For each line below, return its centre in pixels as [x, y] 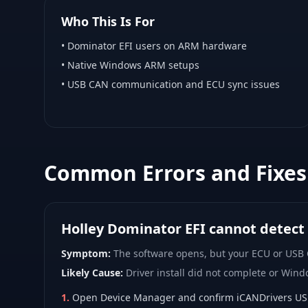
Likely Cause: [92, 273]
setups [183, 65]
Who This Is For [108, 21]
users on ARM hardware [190, 46]
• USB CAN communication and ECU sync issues [170, 84]
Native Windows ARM [117, 65]
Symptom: [86, 253]
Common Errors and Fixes [175, 173]
